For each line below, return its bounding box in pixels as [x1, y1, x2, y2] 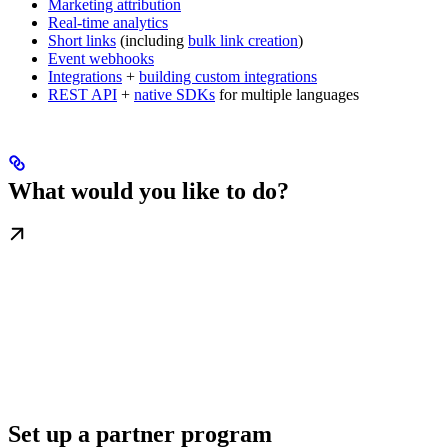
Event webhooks [48, 50, 154, 68]
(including [116, 32, 188, 50]
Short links [48, 32, 116, 50]
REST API [48, 86, 117, 104]
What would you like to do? [8, 178, 289, 205]
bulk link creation [188, 32, 298, 50]
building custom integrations [139, 68, 317, 86]
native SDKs [134, 86, 215, 104]
